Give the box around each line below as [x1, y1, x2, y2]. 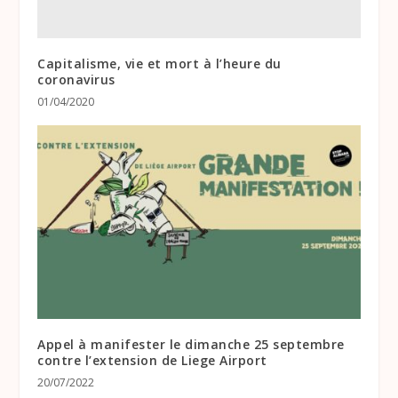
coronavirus [37, 71, 115, 89]
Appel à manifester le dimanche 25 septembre [37, 336, 345, 354]
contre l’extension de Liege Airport [37, 352, 267, 370]
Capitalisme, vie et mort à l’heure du [37, 55, 282, 73]
